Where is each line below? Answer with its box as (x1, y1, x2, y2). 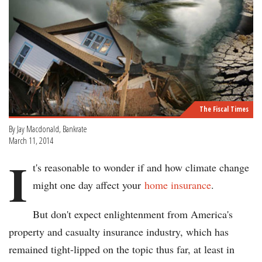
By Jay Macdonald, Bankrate (9, 123, 87, 135)
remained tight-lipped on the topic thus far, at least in (9, 242, 235, 257)
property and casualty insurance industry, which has (9, 225, 229, 239)
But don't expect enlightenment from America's (33, 207, 233, 222)
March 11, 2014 (9, 135, 53, 147)
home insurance (144, 178, 211, 192)
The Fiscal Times (199, 104, 249, 115)
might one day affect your (33, 178, 144, 192)
